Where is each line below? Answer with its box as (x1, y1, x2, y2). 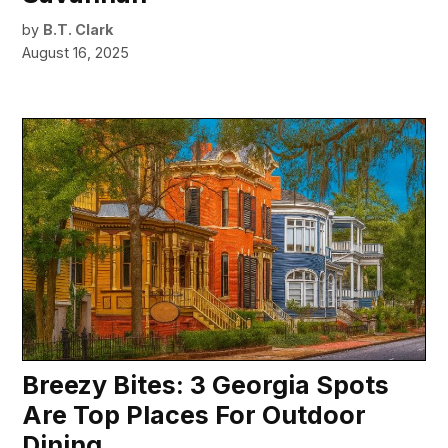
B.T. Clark (43, 21, 114, 39)
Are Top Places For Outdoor (22, 399, 367, 430)
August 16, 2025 (22, 44, 130, 62)
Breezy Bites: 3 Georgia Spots (22, 369, 390, 400)
